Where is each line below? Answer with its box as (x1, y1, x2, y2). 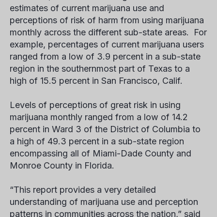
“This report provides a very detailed (10, 185, 156, 195)
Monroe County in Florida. (10, 160, 114, 170)
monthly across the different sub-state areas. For (10, 27, 207, 37)
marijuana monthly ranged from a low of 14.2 (10, 112, 188, 122)
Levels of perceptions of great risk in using (10, 100, 181, 110)
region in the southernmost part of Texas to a (10, 63, 190, 74)
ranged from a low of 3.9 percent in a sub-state (10, 51, 201, 62)
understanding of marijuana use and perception (10, 197, 198, 207)
